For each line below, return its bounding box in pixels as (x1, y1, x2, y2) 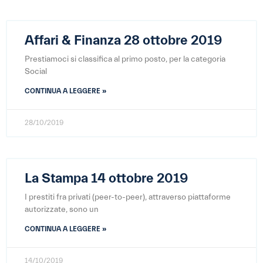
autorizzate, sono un (25, 205, 99, 214)
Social (25, 67, 47, 76)
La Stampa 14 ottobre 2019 (25, 171, 188, 186)
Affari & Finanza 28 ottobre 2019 (25, 33, 222, 48)
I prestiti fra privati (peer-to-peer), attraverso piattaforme (25, 193, 231, 202)
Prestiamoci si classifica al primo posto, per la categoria (25, 55, 225, 64)
